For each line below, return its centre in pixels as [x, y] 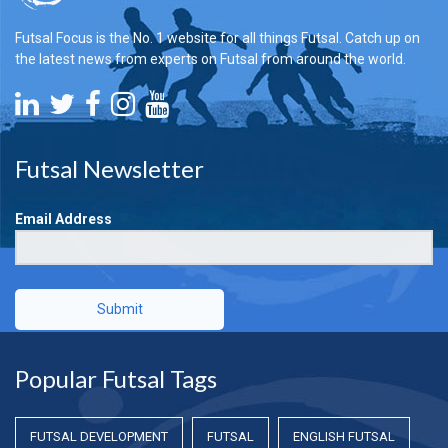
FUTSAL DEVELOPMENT [99, 436]
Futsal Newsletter [109, 168]
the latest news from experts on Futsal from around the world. [210, 58]
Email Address [63, 218]
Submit [119, 308]
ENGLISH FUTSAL [344, 436]
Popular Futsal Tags [116, 378]
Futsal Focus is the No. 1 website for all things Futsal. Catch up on [217, 37]
